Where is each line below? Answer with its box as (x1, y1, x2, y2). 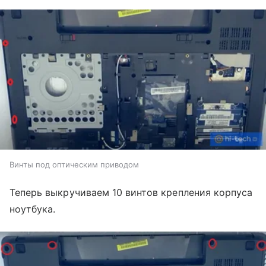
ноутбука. (9, 202, 56, 215)
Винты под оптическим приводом (9, 159, 139, 169)
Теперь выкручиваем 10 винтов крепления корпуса (9, 186, 253, 198)
